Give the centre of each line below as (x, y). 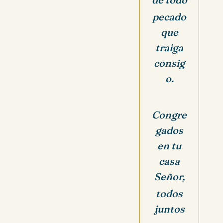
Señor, (169, 176)
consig (169, 63)
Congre (169, 114)
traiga (169, 48)
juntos (169, 209)
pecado (169, 17)
